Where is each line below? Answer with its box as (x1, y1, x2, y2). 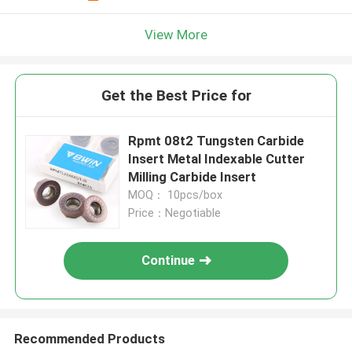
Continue (141, 252, 196, 269)
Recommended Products (13, 330, 165, 346)
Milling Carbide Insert (128, 169, 257, 185)
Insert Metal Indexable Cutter (128, 151, 306, 167)
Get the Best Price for (101, 86, 251, 105)
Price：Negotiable (128, 207, 222, 220)
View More (145, 26, 207, 42)
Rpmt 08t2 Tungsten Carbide (128, 133, 305, 149)
